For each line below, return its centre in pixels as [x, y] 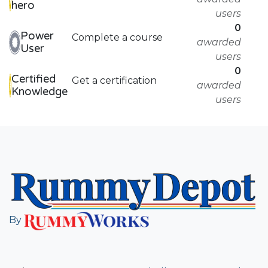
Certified [33, 79]
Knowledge [39, 91]
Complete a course [117, 37]
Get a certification [114, 80]
